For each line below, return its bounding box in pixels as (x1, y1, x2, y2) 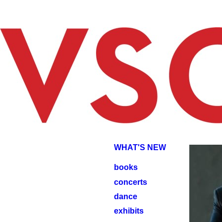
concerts (114, 178, 148, 186)
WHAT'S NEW (114, 143, 166, 152)
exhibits (114, 207, 144, 215)
